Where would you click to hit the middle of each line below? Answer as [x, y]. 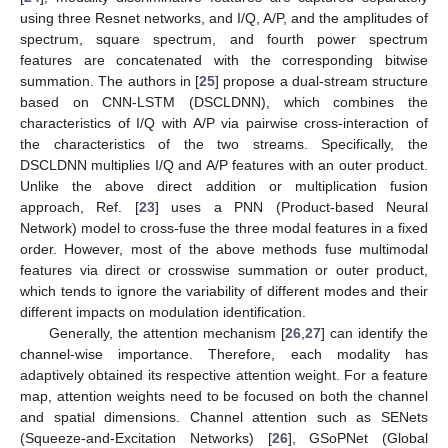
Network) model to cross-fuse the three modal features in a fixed [224, 227]
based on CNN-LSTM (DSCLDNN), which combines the [224, 101]
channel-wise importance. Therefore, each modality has [224, 353]
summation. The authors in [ [109, 80]
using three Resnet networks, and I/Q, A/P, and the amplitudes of [224, 17]
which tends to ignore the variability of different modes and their [224, 290]
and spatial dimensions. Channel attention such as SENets [224, 416]
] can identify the [374, 332]
